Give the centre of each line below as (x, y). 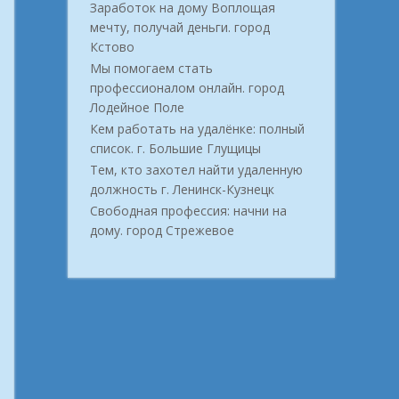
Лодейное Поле (137, 108)
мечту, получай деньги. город (180, 28)
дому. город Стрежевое (162, 231)
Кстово (112, 47)
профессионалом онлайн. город (187, 88)
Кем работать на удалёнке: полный (197, 129)
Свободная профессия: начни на (188, 211)
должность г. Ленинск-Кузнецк (182, 190)
